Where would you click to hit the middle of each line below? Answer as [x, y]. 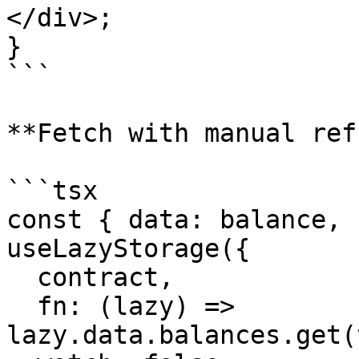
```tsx [52, 191]
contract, [22, 277]
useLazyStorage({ [128, 248]
